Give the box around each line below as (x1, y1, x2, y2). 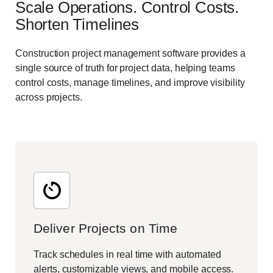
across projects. (15, 92, 83, 103)
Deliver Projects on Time (34, 221, 178, 236)
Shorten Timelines (15, 15, 139, 34)
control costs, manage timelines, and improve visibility (15, 77, 245, 88)
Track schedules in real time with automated (34, 249, 221, 260)
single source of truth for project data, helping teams (15, 63, 235, 74)
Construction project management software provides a (15, 48, 246, 59)
